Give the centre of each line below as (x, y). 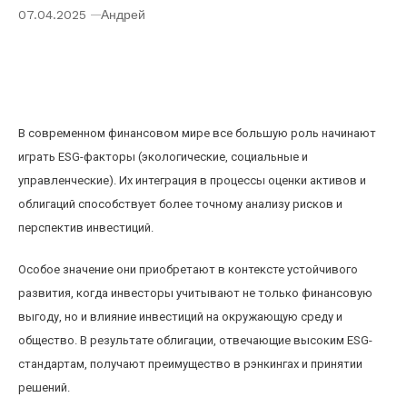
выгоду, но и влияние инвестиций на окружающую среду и (180, 317)
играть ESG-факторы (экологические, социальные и (163, 157)
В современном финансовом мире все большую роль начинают (197, 133)
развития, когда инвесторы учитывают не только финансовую (195, 293)
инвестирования (82, 86)
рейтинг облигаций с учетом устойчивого (182, 65)
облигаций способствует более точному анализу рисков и (180, 204)
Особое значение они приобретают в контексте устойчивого (188, 269)
